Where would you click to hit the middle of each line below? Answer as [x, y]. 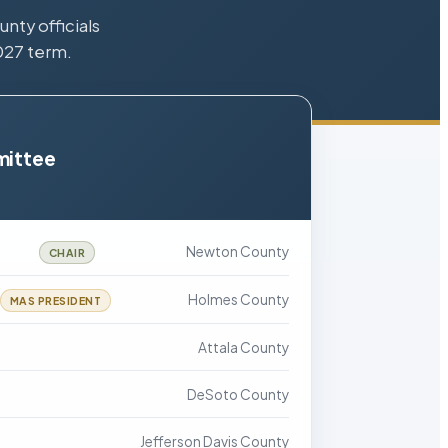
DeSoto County [238, 394]
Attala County [243, 347]
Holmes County [238, 299]
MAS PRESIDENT [55, 300]
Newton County [237, 251]
